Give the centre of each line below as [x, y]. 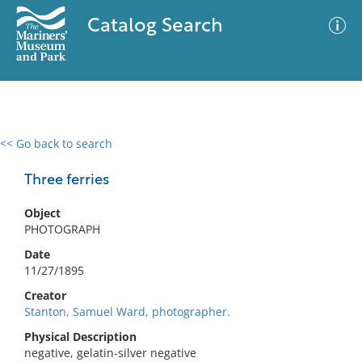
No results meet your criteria [178, 243]
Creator [45, 295]
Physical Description [80, 337]
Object [42, 213]
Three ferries [67, 181]
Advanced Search [239, 158]
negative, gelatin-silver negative [110, 353]
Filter [326, 159]
